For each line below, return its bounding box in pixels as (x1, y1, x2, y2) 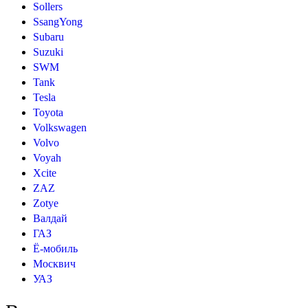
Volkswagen (33, 122, 87, 134)
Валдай (33, 212, 67, 225)
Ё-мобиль (33, 243, 78, 255)
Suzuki (33, 46, 63, 58)
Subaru (33, 31, 64, 43)
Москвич (33, 258, 76, 270)
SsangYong (33, 16, 82, 28)
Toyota (33, 107, 63, 119)
